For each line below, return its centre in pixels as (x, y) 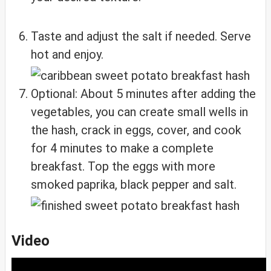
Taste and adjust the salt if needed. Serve (141, 36)
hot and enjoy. (67, 54)
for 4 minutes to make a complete (122, 148)
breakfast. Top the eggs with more (123, 166)
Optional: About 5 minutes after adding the (143, 93)
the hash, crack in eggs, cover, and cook (136, 130)
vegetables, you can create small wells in (139, 112)
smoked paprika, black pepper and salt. (134, 184)
